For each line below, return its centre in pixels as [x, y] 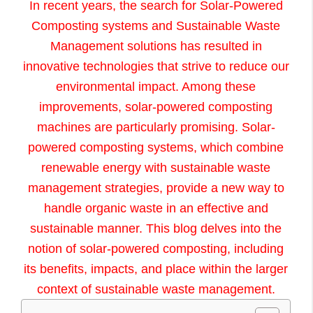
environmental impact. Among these [156, 86]
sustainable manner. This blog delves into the [156, 228]
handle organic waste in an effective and [156, 208]
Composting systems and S [108, 26]
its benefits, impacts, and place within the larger [156, 269]
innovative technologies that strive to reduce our [156, 66]
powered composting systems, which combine [156, 147]
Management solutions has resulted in [156, 46]
